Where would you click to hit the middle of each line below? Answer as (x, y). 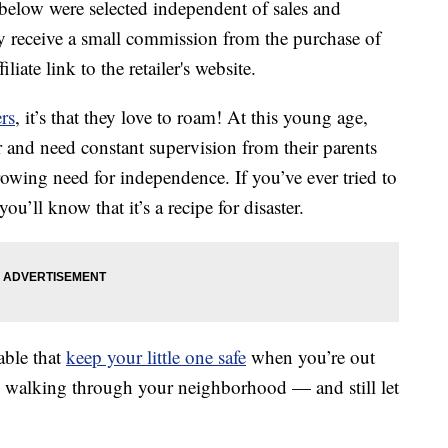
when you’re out (310, 357)
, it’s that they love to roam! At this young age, (191, 117)
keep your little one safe (156, 357)
